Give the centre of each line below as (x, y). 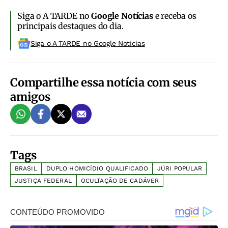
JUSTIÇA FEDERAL (43, 181)
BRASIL (26, 169)
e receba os (175, 16)
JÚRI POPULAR (180, 169)
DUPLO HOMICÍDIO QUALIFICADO (97, 169)
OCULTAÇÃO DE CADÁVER (120, 181)
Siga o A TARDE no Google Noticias (88, 44)
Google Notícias (122, 16)
